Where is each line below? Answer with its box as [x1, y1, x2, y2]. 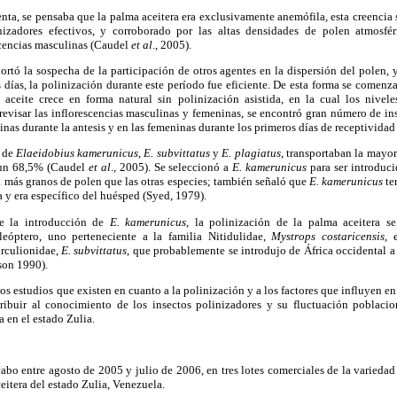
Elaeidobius [15, 146, 74, 160]
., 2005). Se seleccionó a [110, 160, 233, 175]
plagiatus [234, 146, 281, 160]
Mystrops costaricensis [271, 229, 385, 243]
